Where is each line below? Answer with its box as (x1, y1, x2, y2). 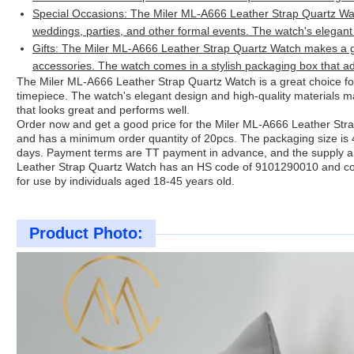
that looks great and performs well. (17, 104, 190, 117)
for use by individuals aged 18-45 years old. (17, 175, 235, 188)
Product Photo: (29, 224, 143, 243)
